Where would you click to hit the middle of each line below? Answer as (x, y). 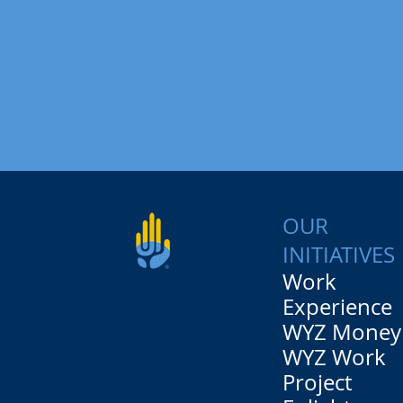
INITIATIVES (339, 255)
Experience (338, 307)
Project (318, 383)
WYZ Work (335, 358)
